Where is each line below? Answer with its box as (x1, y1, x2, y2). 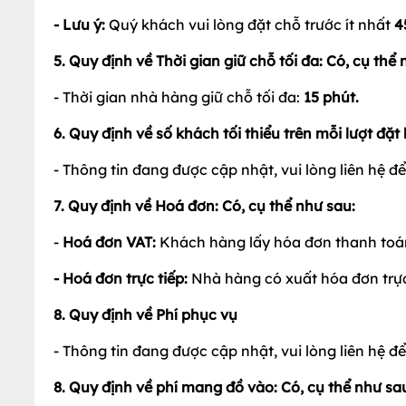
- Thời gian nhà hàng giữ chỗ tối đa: (53, 87, 304, 106)
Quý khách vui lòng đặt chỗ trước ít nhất (109, 14, 394, 34)
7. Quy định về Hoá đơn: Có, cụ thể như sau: (53, 196, 355, 215)
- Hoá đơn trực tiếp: (53, 268, 191, 287)
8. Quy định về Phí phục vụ (53, 304, 237, 324)
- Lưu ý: (53, 14, 109, 34)
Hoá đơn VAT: (63, 232, 159, 251)
